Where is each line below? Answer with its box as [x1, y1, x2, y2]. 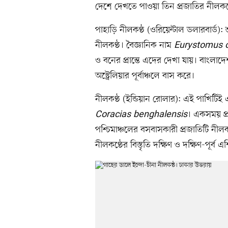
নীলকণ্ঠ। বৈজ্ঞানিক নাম [95, 39, 174, 52]
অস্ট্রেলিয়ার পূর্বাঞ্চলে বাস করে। [95, 70, 194, 82]
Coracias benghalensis [95, 108, 187, 121]
